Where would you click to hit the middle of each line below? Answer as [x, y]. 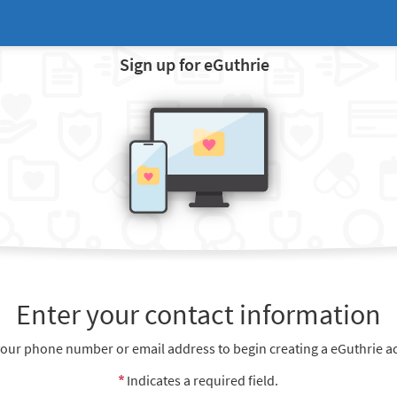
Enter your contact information [198, 314]
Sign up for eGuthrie [195, 65]
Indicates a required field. [202, 380]
